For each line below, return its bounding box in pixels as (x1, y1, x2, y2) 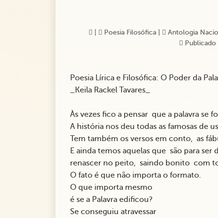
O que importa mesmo (70, 183, 156, 192)
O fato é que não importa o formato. (70, 171, 205, 180)
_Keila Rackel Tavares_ (70, 86, 150, 95)
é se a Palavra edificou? (70, 195, 157, 204)
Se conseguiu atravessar (70, 207, 160, 217)
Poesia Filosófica (102, 29, 156, 36)
